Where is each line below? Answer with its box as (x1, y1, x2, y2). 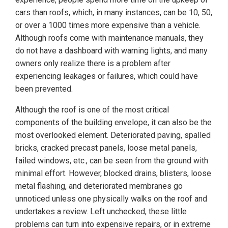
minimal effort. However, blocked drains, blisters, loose (15, 168, 211, 179)
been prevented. (15, 84, 73, 94)
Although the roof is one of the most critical (15, 105, 169, 115)
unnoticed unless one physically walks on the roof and (15, 194, 207, 204)
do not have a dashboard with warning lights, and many (15, 46, 208, 56)
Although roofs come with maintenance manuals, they (15, 33, 204, 43)
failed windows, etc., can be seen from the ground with (15, 156, 208, 166)
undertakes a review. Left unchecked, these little (15, 207, 187, 217)
